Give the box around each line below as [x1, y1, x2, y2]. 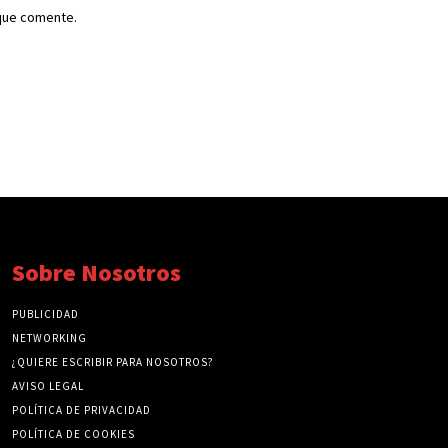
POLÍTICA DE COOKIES [12, 427, 135, 442]
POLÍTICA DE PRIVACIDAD [12, 403, 151, 418]
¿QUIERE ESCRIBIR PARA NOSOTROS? [12, 355, 214, 370]
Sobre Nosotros [12, 257, 181, 289]
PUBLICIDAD [12, 307, 79, 322]
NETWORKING [12, 331, 87, 346]
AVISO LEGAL [12, 379, 84, 394]
